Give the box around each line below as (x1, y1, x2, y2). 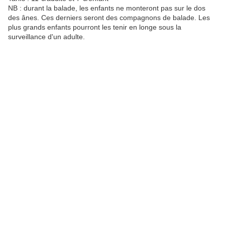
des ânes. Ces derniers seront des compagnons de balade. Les (8, 14, 210, 22)
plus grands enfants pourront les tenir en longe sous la (8, 23, 181, 32)
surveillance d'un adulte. (8, 33, 85, 41)
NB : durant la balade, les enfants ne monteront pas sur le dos (8, 4, 205, 13)
